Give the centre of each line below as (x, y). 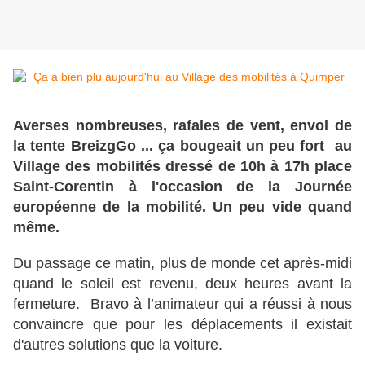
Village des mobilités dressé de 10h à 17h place (182, 167)
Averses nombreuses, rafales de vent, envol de (182, 126)
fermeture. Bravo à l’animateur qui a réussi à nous (182, 304)
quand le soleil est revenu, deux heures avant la (182, 284)
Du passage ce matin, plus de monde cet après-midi (182, 264)
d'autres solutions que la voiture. (120, 345)
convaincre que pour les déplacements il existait (182, 325)
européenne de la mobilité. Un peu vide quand (182, 207)
